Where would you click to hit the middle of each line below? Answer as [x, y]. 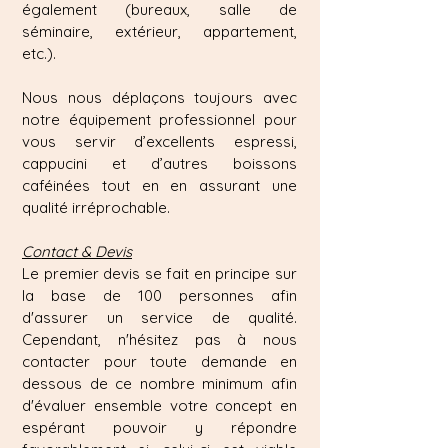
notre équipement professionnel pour [159, 119]
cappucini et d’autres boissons [159, 163]
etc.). [39, 53]
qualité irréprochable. [96, 207]
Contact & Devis [77, 251]
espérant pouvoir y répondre [159, 427]
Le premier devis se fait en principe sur [159, 273]
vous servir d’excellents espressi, [159, 141]
